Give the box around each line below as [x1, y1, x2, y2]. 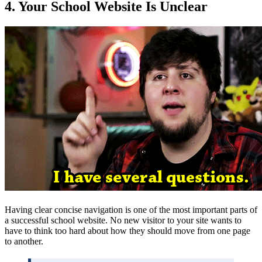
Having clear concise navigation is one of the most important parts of [5, 204, 257, 215]
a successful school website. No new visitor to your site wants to [5, 215, 242, 225]
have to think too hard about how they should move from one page [5, 225, 250, 236]
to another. [5, 236, 43, 246]
